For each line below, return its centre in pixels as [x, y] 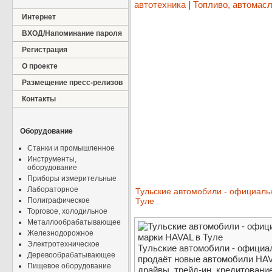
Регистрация [45, 50]
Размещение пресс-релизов [72, 83]
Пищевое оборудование [69, 266]
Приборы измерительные [72, 178]
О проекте [40, 66]
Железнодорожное [60, 233]
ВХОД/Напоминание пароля [72, 33]
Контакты [39, 99]
